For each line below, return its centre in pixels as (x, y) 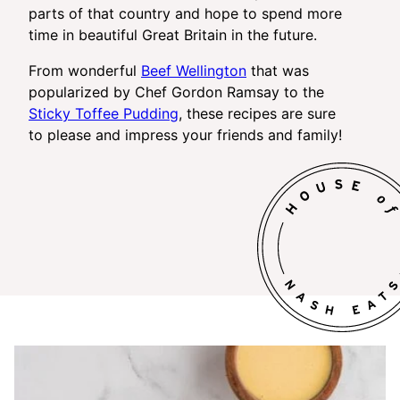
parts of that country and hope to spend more (185, 13)
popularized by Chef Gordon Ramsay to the (176, 92)
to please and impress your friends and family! (185, 134)
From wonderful (85, 70)
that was (278, 70)
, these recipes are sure (257, 113)
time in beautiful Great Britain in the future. (173, 34)
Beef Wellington (194, 70)
